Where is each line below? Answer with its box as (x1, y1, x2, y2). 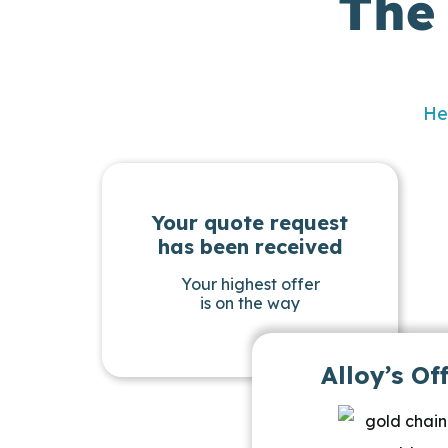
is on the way (200, 292, 300, 313)
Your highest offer (180, 273, 320, 294)
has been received (157, 233, 343, 259)
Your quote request (152, 209, 348, 235)
